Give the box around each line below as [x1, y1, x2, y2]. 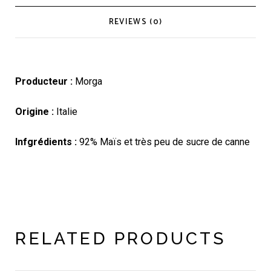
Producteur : [15, 75, 76, 87]
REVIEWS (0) [108, 15, 163, 28]
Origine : [15, 105, 54, 117]
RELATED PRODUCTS [15, 228, 226, 249]
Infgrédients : [15, 135, 80, 148]
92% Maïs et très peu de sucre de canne [79, 135, 250, 148]
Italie [54, 105, 78, 117]
